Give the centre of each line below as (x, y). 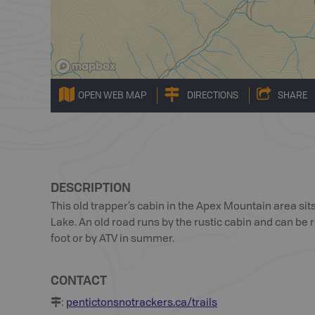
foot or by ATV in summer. (112, 239)
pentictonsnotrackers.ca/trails (142, 303)
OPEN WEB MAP (112, 96)
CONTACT (79, 280)
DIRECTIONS (213, 96)
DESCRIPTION (91, 187)
